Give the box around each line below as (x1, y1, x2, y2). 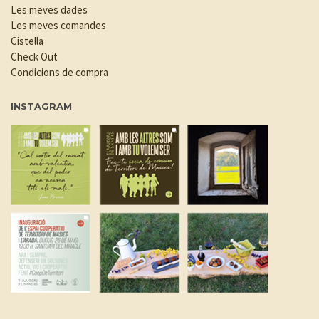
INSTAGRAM (11, 100, 72, 112)
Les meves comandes (11, 18, 106, 32)
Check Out (11, 49, 58, 63)
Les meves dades (11, 2, 88, 16)
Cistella (11, 33, 43, 48)
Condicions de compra (11, 65, 108, 79)
